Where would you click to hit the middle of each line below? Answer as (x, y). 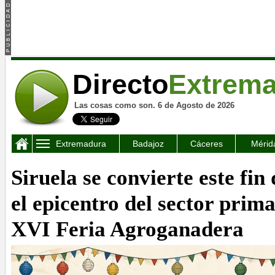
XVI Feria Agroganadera (127, 229)
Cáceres (206, 144)
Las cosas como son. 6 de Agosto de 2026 (154, 105)
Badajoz (148, 144)
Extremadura (81, 144)
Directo (120, 84)
